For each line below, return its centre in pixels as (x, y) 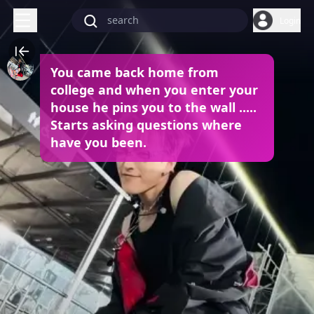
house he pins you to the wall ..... (153, 108)
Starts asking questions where (146, 125)
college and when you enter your (154, 90)
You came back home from (134, 73)
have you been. (98, 143)
